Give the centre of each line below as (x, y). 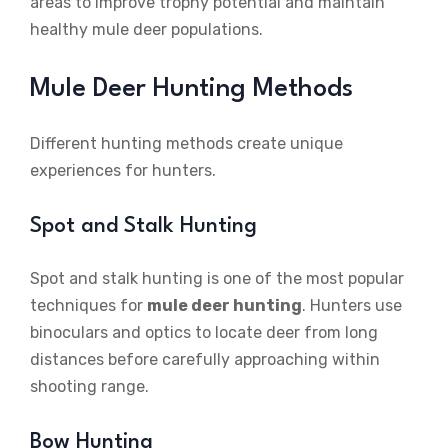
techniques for (88, 306)
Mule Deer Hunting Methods (191, 89)
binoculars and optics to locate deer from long (204, 333)
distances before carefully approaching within (205, 360)
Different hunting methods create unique (186, 144)
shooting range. (89, 387)
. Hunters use (352, 306)
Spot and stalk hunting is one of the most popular (217, 279)
